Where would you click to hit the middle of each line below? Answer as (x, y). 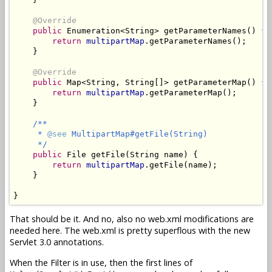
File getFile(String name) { (130, 154)
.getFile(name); (181, 165)
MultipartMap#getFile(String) (137, 134)
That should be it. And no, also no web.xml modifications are (132, 219)
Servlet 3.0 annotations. (57, 242)
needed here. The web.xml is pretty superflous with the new (130, 231)
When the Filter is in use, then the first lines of (101, 262)
